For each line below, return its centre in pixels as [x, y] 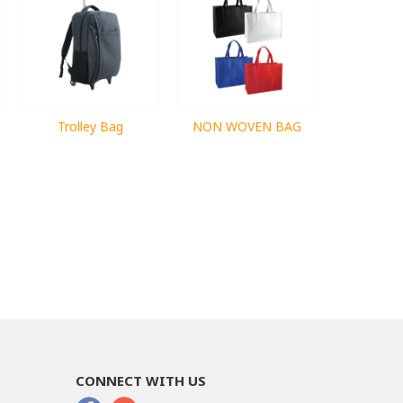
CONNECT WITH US [140, 380]
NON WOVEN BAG [246, 126]
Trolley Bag [90, 126]
